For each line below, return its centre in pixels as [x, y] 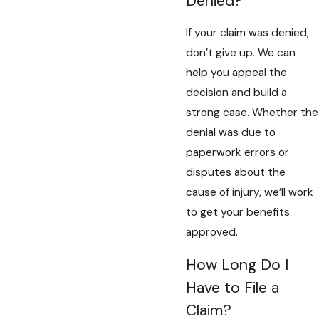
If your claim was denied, [248, 33]
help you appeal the [237, 73]
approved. [212, 232]
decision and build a [237, 93]
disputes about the [236, 173]
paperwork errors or [238, 153]
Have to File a [233, 287]
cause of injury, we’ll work [250, 193]
